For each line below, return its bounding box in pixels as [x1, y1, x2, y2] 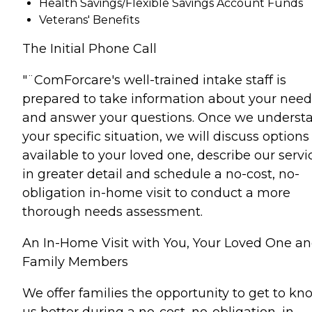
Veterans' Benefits [39, 13, 139, 26]
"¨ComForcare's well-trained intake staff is [22, 72, 286, 88]
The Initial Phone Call [22, 41, 157, 56]
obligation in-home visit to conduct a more [22, 185, 290, 201]
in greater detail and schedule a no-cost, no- [22, 166, 299, 182]
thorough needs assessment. [22, 204, 203, 219]
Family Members [22, 254, 128, 270]
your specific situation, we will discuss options [22, 129, 309, 144]
